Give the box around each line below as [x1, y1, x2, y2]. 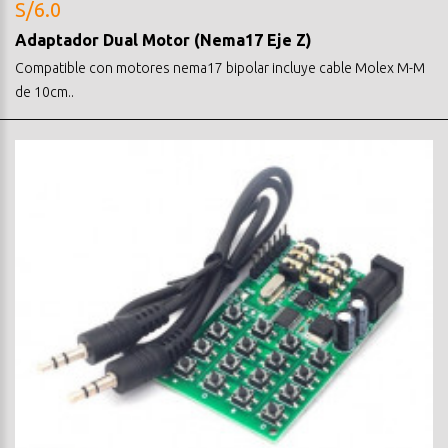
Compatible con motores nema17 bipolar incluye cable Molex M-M [15, 59, 425, 76]
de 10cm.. [15, 83, 74, 100]
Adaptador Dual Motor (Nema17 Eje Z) [15, 30, 312, 49]
